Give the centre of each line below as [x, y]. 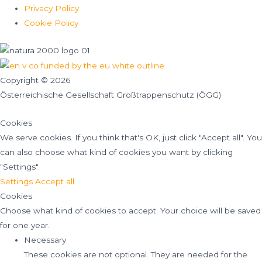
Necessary [45, 240]
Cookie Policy [51, 23]
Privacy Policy [52, 8]
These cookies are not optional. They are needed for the [136, 255]
